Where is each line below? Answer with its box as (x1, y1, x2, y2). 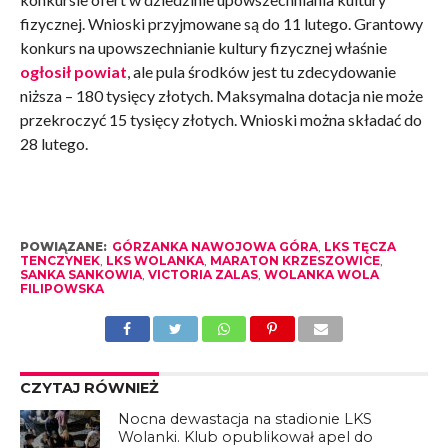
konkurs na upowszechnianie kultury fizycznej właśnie (19, 38, 387, 58)
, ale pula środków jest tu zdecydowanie (126, 62, 396, 82)
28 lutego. (19, 134, 88, 154)
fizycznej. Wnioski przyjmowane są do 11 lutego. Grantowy (19, 14, 423, 34)
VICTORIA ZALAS (147, 267, 258, 283)
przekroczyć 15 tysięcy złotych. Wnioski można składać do (19, 110, 422, 130)
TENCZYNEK (19, 253, 100, 269)
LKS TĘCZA (323, 239, 396, 255)
